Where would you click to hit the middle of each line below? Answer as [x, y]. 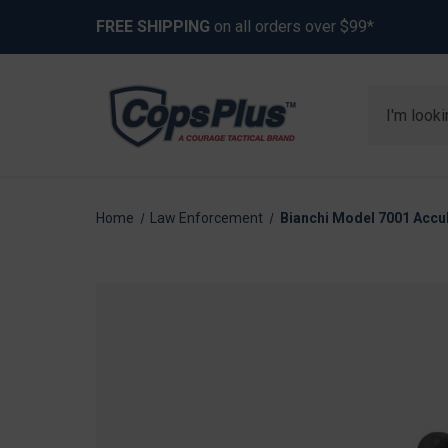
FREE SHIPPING [153, 26]
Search [393, 96]
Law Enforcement [207, 218]
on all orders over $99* [292, 26]
